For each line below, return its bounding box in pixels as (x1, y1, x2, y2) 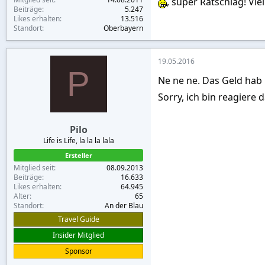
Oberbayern (104, 22, 143, 33)
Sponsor (64, 245, 92, 256)
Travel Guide (57, 214, 99, 224)
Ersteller (64, 150, 92, 160)
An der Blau (105, 200, 143, 211)
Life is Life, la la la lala (43, 135, 114, 146)
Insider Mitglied (53, 230, 104, 240)
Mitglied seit (14, 162, 54, 173)
